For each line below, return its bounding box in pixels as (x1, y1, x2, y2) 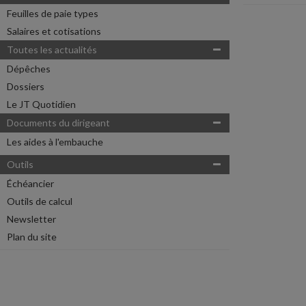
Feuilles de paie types (7, 8, 98, 19)
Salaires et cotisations (7, 25, 101, 37)
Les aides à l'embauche (7, 136, 103, 148)
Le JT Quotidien (7, 98, 76, 110)
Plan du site (7, 231, 57, 242)
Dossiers (7, 81, 44, 92)
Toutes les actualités (7, 44, 97, 55)
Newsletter (7, 213, 56, 225)
